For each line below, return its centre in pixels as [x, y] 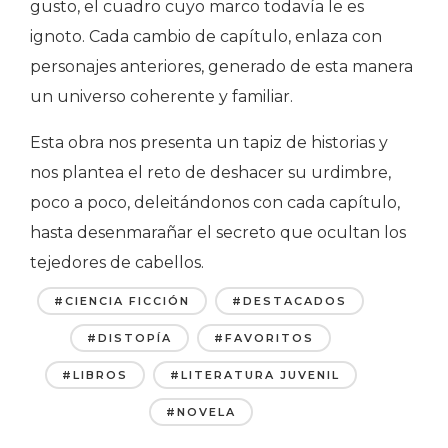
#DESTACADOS [290, 300]
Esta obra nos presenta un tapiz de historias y [209, 142]
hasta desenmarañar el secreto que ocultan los [218, 232]
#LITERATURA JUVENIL [254, 374]
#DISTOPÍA [130, 337]
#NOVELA [200, 411]
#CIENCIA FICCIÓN [122, 300]
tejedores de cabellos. [117, 262]
